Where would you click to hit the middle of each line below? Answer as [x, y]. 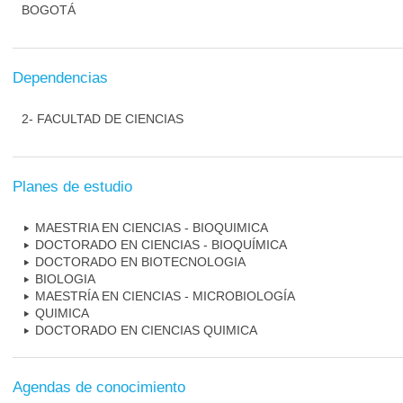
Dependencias [60, 78]
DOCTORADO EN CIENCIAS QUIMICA [146, 330]
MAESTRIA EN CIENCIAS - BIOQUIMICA [152, 228]
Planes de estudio [72, 187]
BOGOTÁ [49, 10]
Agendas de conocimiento [99, 387]
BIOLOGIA [65, 279]
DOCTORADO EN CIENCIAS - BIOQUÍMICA [161, 245]
